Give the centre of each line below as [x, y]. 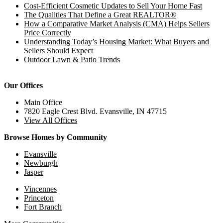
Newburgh [41, 163]
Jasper [34, 172]
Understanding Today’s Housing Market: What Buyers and [116, 42]
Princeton [39, 198]
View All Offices [51, 120]
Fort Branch [43, 207]
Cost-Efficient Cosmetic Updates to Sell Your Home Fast [113, 6]
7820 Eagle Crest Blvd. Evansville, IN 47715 [95, 111]
